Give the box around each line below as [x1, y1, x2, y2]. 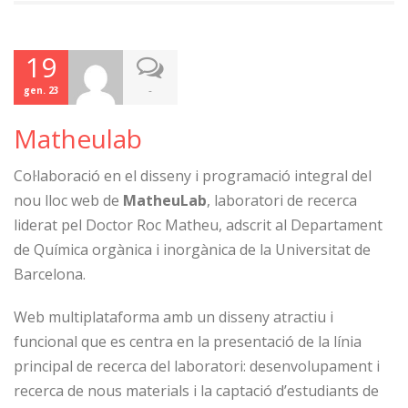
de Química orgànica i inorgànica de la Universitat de [14, 240, 371, 260]
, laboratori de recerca [207, 190, 357, 210]
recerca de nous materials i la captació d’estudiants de [14, 381, 379, 401]
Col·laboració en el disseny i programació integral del [14, 166, 372, 186]
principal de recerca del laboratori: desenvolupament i [14, 356, 380, 376]
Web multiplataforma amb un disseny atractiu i [14, 307, 333, 327]
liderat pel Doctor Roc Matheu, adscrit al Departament [14, 215, 382, 235]
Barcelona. [14, 264, 86, 284]
